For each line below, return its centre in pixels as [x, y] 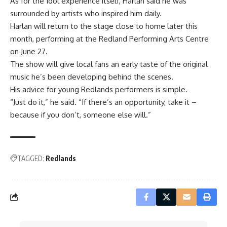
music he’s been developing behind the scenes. [92, 77]
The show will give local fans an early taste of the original [109, 64]
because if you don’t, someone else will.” [81, 115]
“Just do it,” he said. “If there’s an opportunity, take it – [103, 102]
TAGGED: [31, 158]
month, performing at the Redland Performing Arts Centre [109, 39]
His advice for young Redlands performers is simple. [99, 89]
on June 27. [29, 51]
